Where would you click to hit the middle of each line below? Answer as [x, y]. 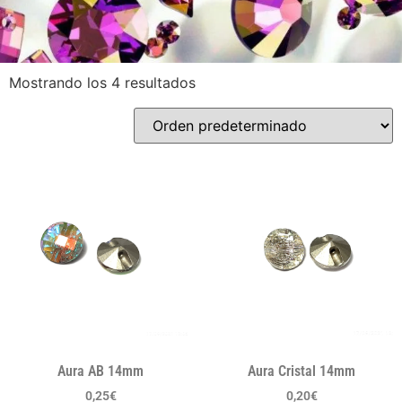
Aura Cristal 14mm [301, 371]
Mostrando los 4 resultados [102, 83]
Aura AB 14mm [100, 371]
